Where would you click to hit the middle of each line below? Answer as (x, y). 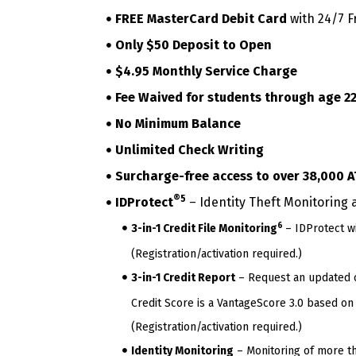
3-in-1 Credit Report (183, 278)
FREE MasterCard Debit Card (201, 19)
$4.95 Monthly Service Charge (206, 72)
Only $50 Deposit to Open (193, 45)
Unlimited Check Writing (190, 150)
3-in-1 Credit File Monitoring (204, 229)
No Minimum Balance (178, 124)
